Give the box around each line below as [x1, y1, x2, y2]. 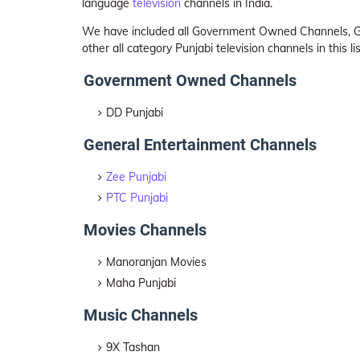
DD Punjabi [106, 105, 163, 120]
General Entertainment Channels [84, 135, 317, 154]
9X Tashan [106, 340, 160, 354]
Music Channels [84, 305, 198, 325]
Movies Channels [84, 220, 207, 239]
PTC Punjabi [106, 190, 168, 205]
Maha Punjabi [106, 276, 176, 290]
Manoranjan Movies [106, 255, 207, 269]
